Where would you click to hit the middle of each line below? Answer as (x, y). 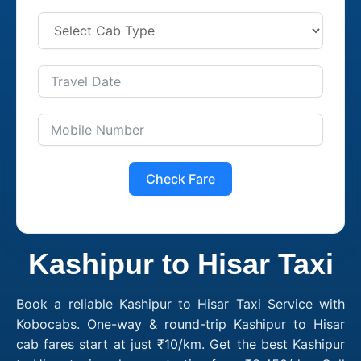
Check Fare (180, 178)
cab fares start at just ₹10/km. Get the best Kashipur (180, 344)
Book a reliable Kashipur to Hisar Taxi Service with (180, 303)
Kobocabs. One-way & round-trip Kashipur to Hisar (180, 324)
